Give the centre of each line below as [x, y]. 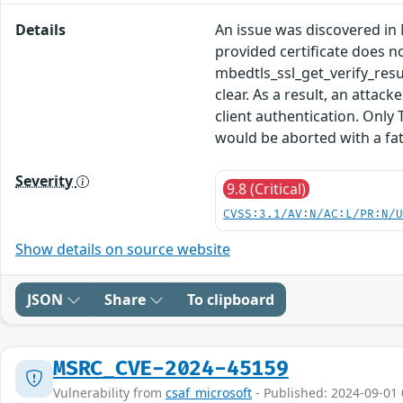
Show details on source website [123, 249]
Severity [46, 180]
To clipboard [231, 299]
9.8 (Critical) [267, 188]
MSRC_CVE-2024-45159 [171, 368]
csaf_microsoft [209, 392]
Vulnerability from [109, 392]
